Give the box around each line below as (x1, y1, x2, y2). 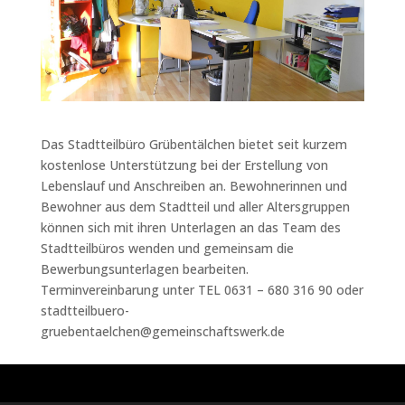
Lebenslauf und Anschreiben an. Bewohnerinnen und (40, 177, 347, 195)
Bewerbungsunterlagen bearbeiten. (40, 260, 249, 278)
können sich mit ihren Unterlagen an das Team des (40, 219, 341, 237)
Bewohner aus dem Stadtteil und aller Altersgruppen (40, 198, 350, 216)
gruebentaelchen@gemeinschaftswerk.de (40, 323, 285, 341)
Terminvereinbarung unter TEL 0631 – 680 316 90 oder (40, 281, 363, 299)
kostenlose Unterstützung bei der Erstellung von (40, 156, 328, 174)
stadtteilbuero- (40, 302, 129, 320)
